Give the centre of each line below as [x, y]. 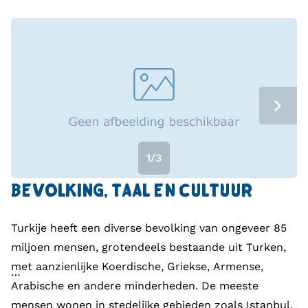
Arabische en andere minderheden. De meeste [135, 286]
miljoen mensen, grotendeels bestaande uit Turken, [148, 247]
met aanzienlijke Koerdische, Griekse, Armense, [137, 267]
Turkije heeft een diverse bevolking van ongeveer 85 [149, 228]
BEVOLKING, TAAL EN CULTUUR [132, 192]
